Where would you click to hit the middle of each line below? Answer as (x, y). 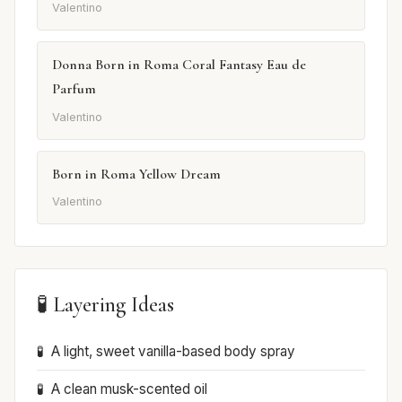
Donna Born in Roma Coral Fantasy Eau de (179, 65)
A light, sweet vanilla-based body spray (173, 352)
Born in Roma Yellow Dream (136, 174)
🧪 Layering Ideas (105, 305)
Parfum (74, 89)
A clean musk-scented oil (129, 389)
